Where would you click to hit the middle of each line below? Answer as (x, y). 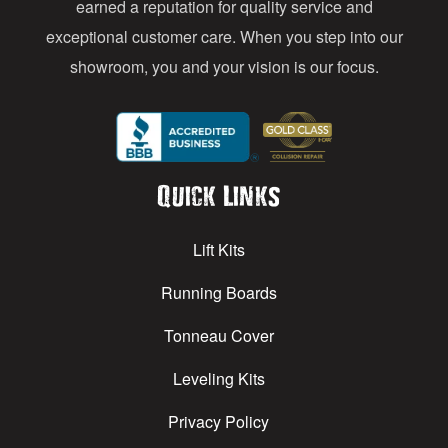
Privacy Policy (219, 421)
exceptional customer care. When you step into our (224, 36)
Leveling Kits (218, 378)
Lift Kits (218, 249)
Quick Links (219, 194)
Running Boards (218, 292)
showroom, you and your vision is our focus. (224, 66)
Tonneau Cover (218, 335)
